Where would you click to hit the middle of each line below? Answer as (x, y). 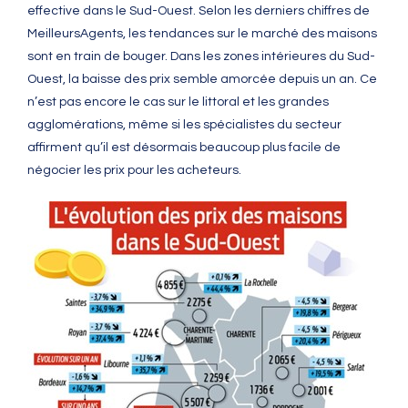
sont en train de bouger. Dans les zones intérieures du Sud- (201, 57)
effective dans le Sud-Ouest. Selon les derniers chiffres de (199, 11)
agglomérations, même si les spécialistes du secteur (184, 125)
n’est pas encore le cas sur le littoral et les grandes (178, 102)
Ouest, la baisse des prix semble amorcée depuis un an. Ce (202, 80)
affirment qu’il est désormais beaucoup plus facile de (184, 148)
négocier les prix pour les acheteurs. (134, 171)
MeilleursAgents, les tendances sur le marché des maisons (202, 34)
